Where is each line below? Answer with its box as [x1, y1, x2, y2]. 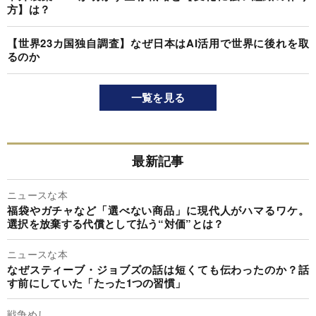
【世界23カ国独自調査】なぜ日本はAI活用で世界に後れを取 [7, 35, 309, 51]
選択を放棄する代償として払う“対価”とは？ [7, 215, 224, 231]
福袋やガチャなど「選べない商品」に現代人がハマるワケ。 [7, 202, 309, 218]
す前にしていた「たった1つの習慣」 [7, 275, 186, 291]
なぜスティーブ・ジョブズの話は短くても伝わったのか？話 [7, 262, 309, 278]
